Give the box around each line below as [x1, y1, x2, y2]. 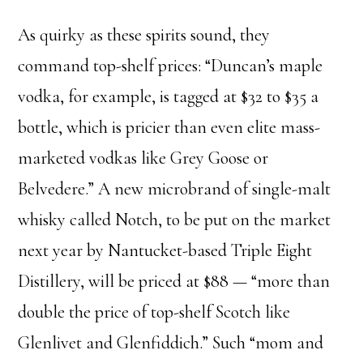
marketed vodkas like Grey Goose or [18, 147, 269, 169]
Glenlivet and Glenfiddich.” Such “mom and [18, 332, 324, 353]
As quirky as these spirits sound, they [18, 24, 271, 45]
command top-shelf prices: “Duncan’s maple [18, 55, 323, 76]
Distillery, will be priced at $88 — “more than [18, 271, 331, 292]
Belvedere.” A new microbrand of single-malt [18, 178, 331, 199]
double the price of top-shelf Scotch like [18, 301, 291, 322]
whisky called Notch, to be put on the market [18, 209, 331, 230]
